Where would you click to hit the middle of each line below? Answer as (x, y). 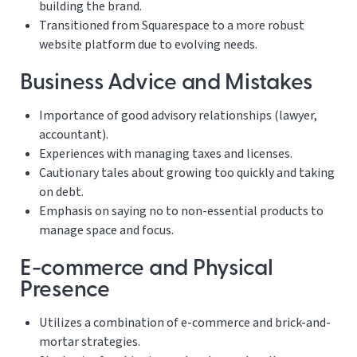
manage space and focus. (106, 231)
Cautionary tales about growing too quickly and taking (187, 173)
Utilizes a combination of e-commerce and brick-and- (185, 323)
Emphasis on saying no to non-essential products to (181, 212)
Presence (65, 291)
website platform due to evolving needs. (148, 45)
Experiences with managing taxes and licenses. (166, 154)
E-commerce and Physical (147, 270)
